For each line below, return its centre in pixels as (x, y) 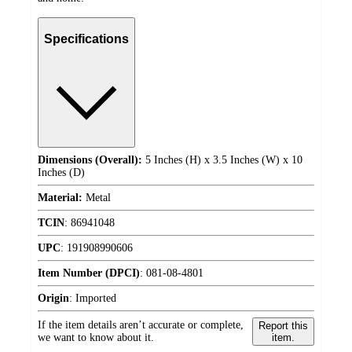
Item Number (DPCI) (89, 273)
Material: (60, 198)
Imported (96, 299)
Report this (283, 326)
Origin (53, 299)
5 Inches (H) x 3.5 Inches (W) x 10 (222, 160)
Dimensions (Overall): (90, 160)
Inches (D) (61, 173)
